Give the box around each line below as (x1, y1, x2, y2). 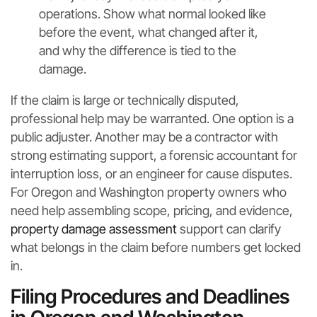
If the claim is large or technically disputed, (11, 93, 239, 108)
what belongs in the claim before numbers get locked (11, 240, 301, 255)
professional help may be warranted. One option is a (11, 111, 294, 127)
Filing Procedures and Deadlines (11, 284, 289, 309)
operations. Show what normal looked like (39, 6, 266, 22)
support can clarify (177, 221, 281, 237)
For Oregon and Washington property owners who (11, 185, 287, 200)
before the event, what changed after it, (39, 25, 258, 40)
